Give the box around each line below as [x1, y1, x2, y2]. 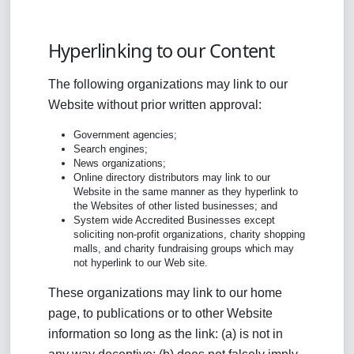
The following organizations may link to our [48, 77, 288, 91]
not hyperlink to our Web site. [73, 257, 208, 269]
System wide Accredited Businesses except [73, 214, 275, 226]
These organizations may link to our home [48, 286, 282, 299]
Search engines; [73, 143, 148, 155]
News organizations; [73, 157, 166, 169]
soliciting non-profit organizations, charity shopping [73, 228, 305, 240]
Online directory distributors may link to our [73, 171, 270, 183]
